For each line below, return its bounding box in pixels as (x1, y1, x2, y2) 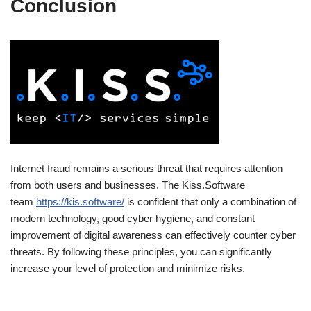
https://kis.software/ (36, 195, 124, 208)
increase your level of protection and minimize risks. (10, 262, 245, 274)
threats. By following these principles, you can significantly (10, 245, 272, 258)
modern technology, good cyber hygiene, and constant (10, 212, 255, 224)
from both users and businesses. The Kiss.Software (10, 178, 245, 191)
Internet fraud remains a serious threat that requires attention (10, 162, 283, 174)
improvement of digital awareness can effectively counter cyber (10, 228, 296, 241)
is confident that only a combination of (124, 195, 296, 208)
